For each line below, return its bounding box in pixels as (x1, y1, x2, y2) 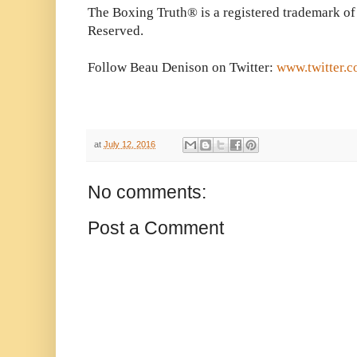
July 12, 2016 (104, 139, 155, 149)
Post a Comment (88, 218, 224, 239)
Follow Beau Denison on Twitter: (88, 59, 277, 75)
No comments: (88, 182, 206, 203)
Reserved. (88, 22, 143, 38)
